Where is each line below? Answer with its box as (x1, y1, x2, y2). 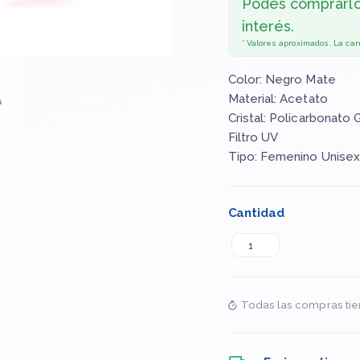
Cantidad (227, 206, 284, 220)
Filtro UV (227, 130, 279, 145)
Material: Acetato (227, 92, 328, 106)
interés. (241, 18, 295, 35)
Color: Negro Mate (227, 72, 336, 87)
